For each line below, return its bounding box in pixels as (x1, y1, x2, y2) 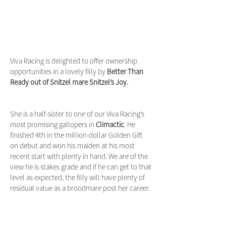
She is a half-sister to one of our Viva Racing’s (10, 109, 144, 119)
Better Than (107, 67, 143, 76)
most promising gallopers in (10, 120, 96, 129)
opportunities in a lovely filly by (10, 67, 107, 76)
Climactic (96, 120, 124, 129)
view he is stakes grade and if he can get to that (10, 162, 151, 172)
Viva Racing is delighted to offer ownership (10, 56, 137, 66)
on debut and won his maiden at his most (10, 141, 135, 150)
